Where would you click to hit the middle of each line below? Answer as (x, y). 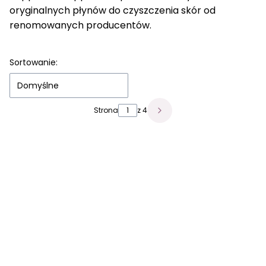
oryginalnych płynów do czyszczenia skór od (113, 10)
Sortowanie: (34, 62)
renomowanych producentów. (80, 25)
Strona (106, 110)
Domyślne (38, 85)
